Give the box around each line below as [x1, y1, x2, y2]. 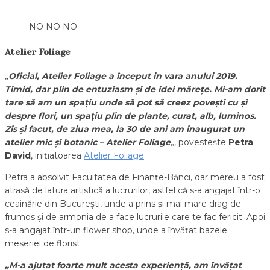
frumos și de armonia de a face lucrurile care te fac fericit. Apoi [5, 212, 265, 223]
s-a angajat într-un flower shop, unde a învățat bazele [5, 225, 227, 236]
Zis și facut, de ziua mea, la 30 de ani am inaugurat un [5, 124, 245, 135]
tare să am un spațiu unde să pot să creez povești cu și [5, 97, 247, 108]
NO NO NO [29, 20, 77, 32]
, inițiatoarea [31, 150, 84, 162]
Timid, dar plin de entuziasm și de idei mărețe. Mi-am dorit [5, 84, 265, 95]
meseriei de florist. [5, 238, 82, 250]
